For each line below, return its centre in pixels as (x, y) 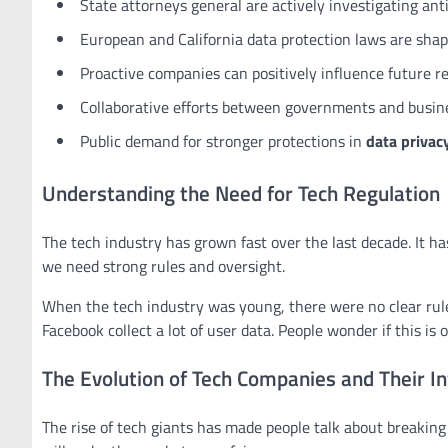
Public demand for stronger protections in (223, 140)
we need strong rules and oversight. (163, 266)
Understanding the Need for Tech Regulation (241, 193)
